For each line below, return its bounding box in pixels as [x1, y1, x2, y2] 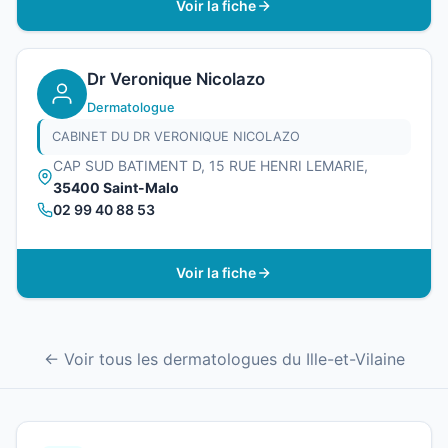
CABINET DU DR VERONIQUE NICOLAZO [52, 128, 300, 144]
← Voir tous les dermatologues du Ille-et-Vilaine [43, 348, 405, 369]
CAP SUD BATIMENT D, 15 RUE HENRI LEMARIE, [53, 156, 368, 174]
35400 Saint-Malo [53, 178, 179, 196]
